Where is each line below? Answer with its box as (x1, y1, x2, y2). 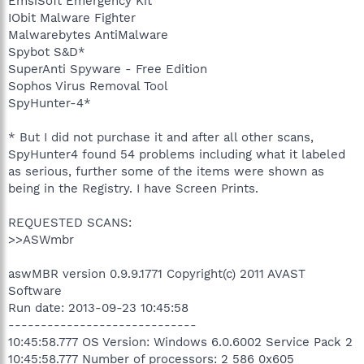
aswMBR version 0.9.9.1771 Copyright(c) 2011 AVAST (8, 266, 305, 281)
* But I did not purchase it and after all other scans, (8, 129, 314, 145)
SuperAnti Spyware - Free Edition (8, 61, 207, 76)
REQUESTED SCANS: (8, 214, 132, 230)
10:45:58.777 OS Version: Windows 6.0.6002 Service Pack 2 (8, 334, 353, 349)
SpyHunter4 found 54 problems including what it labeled (8, 146, 345, 162)
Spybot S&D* (8, 44, 85, 59)
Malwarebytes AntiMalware (8, 27, 168, 42)
